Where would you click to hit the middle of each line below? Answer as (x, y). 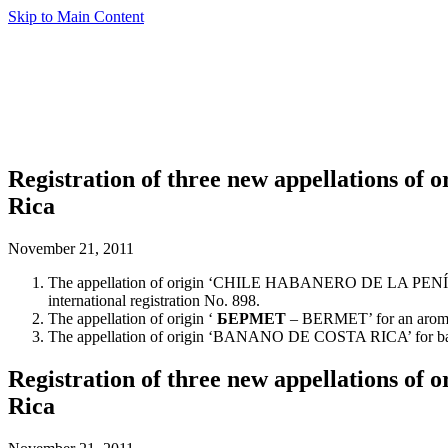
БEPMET (251, 318)
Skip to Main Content (76, 16)
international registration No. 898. (154, 300)
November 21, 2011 (71, 248)
